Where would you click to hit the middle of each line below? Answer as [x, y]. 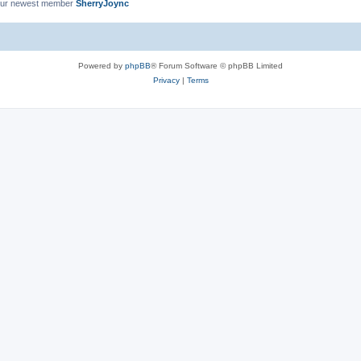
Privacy [166, 80]
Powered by [102, 65]
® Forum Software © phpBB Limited [217, 65]
